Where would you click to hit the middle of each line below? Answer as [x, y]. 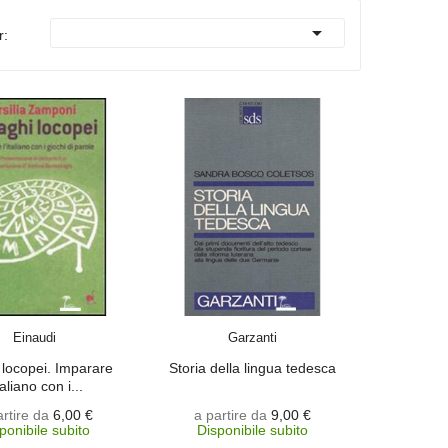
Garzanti [252, 337]
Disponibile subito [252, 429]
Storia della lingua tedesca [252, 367]
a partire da [230, 414]
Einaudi [35, 337]
